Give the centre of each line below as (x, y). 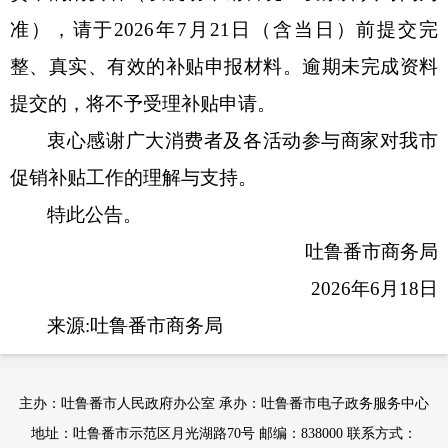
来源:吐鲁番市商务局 (135, 325)
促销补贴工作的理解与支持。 (133, 177)
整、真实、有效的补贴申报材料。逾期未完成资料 (224, 66)
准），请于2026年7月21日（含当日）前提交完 (224, 29)
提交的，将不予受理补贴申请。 (143, 103)
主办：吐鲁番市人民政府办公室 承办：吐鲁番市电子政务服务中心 (224, 403)
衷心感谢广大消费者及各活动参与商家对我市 (242, 140)
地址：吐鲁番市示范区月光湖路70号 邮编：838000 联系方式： (224, 433)
